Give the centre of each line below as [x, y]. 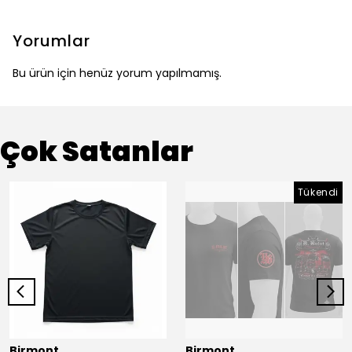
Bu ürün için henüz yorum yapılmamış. [117, 73]
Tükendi [318, 192]
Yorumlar [51, 41]
